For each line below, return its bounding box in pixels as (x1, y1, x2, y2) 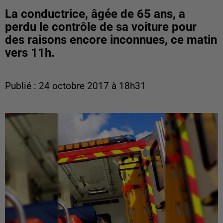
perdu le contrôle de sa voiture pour (5, 20, 197, 34)
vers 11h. (5, 46, 55, 60)
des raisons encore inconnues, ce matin (5, 33, 217, 47)
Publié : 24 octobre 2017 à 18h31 (5, 81, 146, 92)
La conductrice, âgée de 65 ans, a (5, 7, 185, 21)
